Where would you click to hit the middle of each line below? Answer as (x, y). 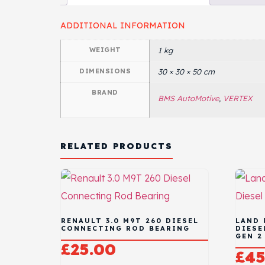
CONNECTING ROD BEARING (125, 229)
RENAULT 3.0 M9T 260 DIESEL (130, 221)
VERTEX (237, 98)
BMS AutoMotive (188, 98)
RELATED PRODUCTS (117, 146)
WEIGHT (105, 49)
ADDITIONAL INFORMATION (123, 25)
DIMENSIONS (105, 71)
